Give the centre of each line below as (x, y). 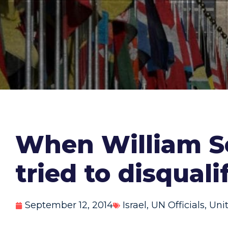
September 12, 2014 (69, 205)
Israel (135, 205)
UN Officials (178, 205)
